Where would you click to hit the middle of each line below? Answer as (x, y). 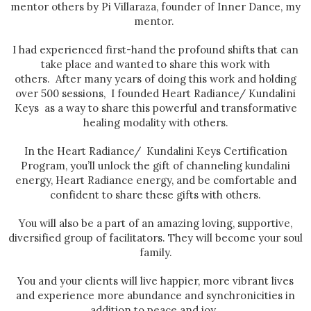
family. (155, 253)
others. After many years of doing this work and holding (155, 79)
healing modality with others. (155, 123)
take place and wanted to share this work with (155, 65)
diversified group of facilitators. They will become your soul (155, 238)
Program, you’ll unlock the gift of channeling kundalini (155, 166)
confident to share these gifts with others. (155, 195)
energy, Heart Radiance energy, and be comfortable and (155, 180)
